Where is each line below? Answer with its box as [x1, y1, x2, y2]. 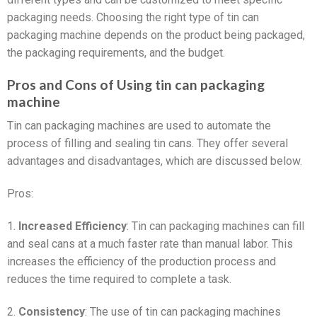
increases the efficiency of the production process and [7, 254, 276, 268]
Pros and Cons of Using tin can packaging [7, 76, 265, 93]
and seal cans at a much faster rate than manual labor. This [7, 236, 293, 250]
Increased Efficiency [18, 219, 127, 233]
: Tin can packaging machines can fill [127, 219, 304, 233]
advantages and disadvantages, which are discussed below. [7, 154, 302, 168]
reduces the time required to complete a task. [7, 272, 231, 286]
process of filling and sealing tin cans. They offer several [7, 137, 288, 151]
